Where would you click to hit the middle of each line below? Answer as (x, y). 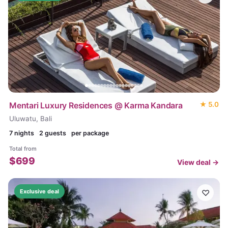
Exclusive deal (39, 191)
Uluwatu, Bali (31, 119)
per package (90, 133)
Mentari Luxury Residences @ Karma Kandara (96, 105)
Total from (23, 149)
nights (23, 133)
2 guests (53, 133)
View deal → (198, 162)
